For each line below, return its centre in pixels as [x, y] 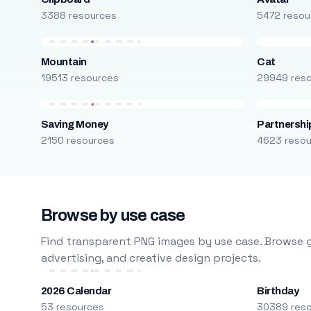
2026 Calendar [76, 291]
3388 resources [78, 15]
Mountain [64, 62]
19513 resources [79, 78]
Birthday [278, 291]
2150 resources [77, 140]
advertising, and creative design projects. [151, 258]
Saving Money [74, 124]
